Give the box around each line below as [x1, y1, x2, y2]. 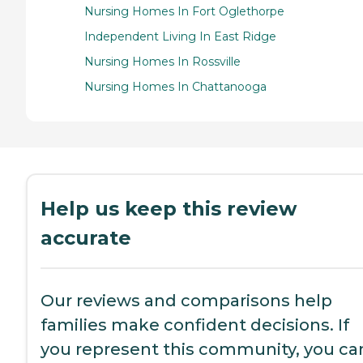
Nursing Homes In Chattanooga [84, 79, 267, 95]
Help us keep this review [41, 197, 297, 221]
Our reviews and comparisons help [41, 291, 332, 311]
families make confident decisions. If [41, 315, 349, 335]
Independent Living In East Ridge [84, 29, 276, 45]
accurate [41, 226, 131, 250]
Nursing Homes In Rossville [84, 54, 241, 70]
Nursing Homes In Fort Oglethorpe [84, 4, 284, 19]
